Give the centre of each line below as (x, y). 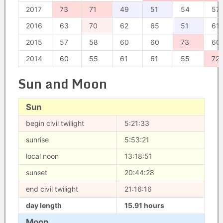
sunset (36, 172)
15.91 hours (144, 205)
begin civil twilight (55, 123)
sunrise (37, 140)
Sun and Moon (62, 84)
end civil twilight (52, 189)
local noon (42, 156)
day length (44, 205)
